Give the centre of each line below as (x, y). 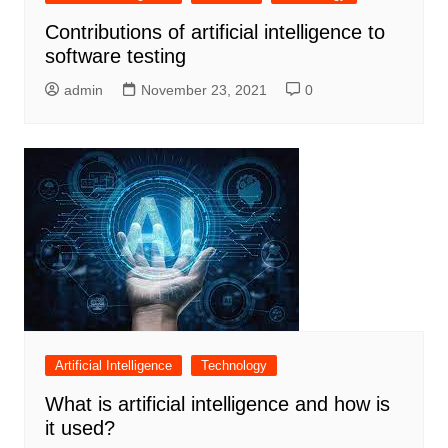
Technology (233, 366)
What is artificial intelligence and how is (217, 404)
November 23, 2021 (203, 90)
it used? (79, 428)
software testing (115, 56)
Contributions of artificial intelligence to (214, 32)
